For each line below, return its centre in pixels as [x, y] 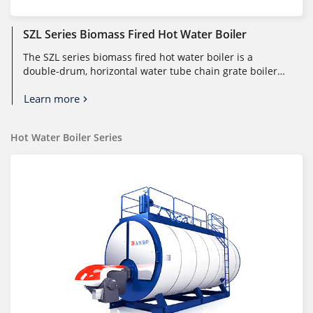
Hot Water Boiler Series [66, 138]
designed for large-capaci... [87, 85]
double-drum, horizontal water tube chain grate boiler [150, 71]
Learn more [52, 99]
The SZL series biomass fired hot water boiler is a [138, 57]
